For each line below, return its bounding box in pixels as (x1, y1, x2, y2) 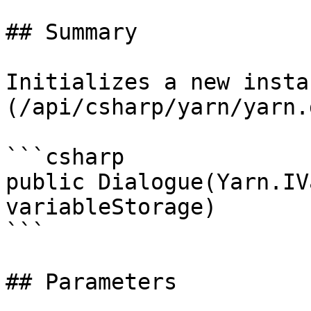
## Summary (6, 19, 137, 44)
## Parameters (6, 269, 177, 294)
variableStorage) (6, 194, 217, 219)
